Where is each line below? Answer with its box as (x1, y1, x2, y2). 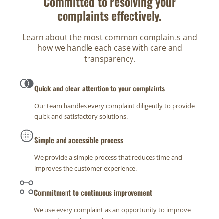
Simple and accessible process (34, 134, 124, 146)
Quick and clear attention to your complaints (34, 82, 165, 93)
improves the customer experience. (34, 164, 137, 173)
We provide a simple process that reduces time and (34, 153, 183, 162)
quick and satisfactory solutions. (34, 111, 128, 121)
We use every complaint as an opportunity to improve (33, 205, 191, 215)
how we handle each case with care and (37, 42, 182, 53)
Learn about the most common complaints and (22, 31, 197, 43)
